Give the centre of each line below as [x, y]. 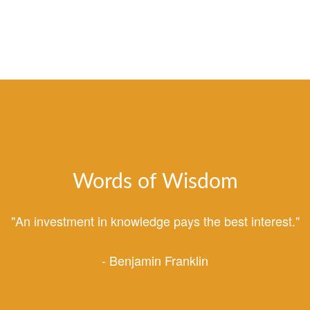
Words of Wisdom [155, 182]
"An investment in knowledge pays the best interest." [155, 220]
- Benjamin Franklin [155, 260]
